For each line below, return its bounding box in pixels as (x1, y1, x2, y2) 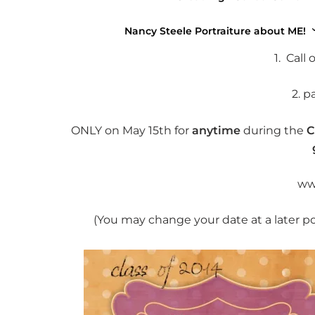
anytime (192, 123, 241, 137)
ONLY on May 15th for (71, 123, 193, 137)
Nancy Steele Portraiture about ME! (124, 25, 306, 37)
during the (240, 123, 304, 137)
